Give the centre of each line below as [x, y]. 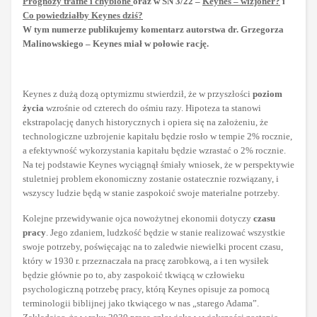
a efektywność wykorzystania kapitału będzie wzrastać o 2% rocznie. [154, 151]
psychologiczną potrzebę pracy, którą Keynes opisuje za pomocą [146, 289]
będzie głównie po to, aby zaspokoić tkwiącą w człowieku [134, 275]
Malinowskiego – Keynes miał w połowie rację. [116, 44]
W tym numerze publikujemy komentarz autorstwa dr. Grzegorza [153, 30]
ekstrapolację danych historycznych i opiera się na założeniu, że [145, 122]
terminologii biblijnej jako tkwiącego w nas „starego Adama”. [141, 304]
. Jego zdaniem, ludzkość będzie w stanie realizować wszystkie [166, 233]
